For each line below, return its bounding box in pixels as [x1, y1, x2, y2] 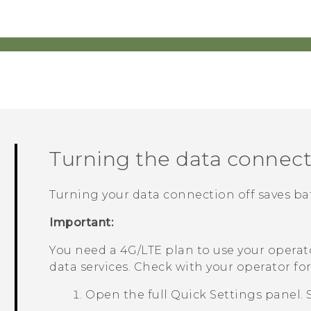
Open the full [85, 288, 171, 302]
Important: [49, 216, 114, 230]
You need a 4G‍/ [49, 244, 142, 258]
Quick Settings [171, 288, 262, 302]
